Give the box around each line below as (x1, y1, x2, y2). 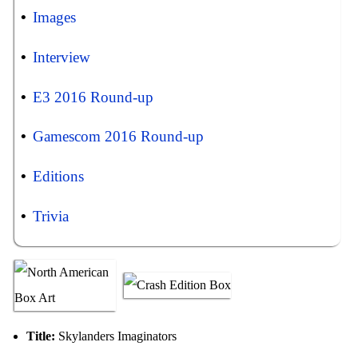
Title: (26, 328, 55, 343)
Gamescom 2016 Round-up (33, 128, 205, 145)
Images (33, 8, 77, 26)
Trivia (33, 208, 70, 225)
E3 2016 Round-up (33, 88, 154, 105)
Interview (33, 48, 91, 66)
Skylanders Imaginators (54, 328, 177, 343)
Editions (33, 168, 85, 185)
